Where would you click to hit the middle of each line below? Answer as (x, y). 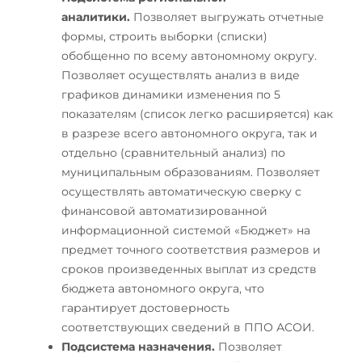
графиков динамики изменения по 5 (171, 94)
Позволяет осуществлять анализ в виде (181, 75)
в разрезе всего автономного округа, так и (189, 133)
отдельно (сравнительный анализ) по (173, 152)
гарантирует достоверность (145, 307)
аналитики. (96, 17)
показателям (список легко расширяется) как (197, 114)
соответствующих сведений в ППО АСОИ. (188, 327)
